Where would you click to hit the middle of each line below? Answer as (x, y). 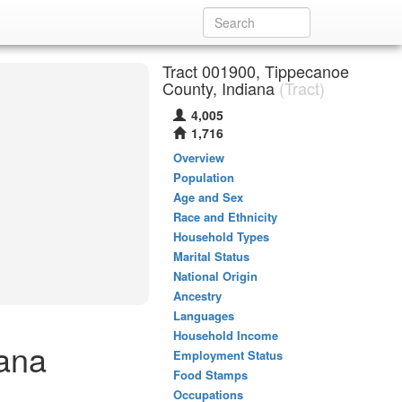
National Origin (215, 276)
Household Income (226, 335)
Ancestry (197, 296)
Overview (199, 157)
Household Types (221, 236)
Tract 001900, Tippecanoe (256, 71)
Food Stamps (210, 375)
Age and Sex (208, 197)
